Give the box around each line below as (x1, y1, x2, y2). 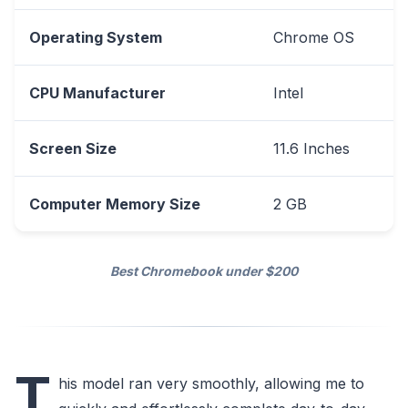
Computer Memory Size (29, 194, 200, 213)
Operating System (29, 27, 162, 46)
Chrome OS (273, 27, 354, 46)
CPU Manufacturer (29, 83, 166, 102)
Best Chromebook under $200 (110, 262, 298, 279)
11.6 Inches (273, 138, 350, 158)
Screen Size (29, 138, 117, 158)
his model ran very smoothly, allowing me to (58, 373, 364, 393)
